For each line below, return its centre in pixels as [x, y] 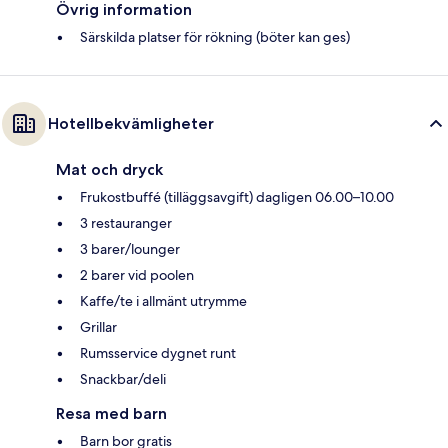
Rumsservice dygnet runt [158, 353]
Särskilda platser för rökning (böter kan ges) [215, 37]
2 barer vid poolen [137, 275]
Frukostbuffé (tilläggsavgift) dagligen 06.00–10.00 [237, 197]
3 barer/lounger [130, 249]
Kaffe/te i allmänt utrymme [163, 301]
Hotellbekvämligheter [131, 124]
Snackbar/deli [123, 379]
